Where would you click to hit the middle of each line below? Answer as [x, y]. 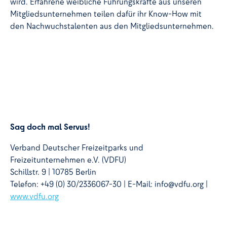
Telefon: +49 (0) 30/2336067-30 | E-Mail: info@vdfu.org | [109, 184]
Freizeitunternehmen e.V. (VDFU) [68, 160]
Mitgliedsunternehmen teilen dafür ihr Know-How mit [106, 13]
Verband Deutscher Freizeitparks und [77, 148]
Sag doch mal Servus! [50, 127]
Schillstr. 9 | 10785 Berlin [53, 172]
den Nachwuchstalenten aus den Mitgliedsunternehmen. [112, 26]
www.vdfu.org [34, 196]
